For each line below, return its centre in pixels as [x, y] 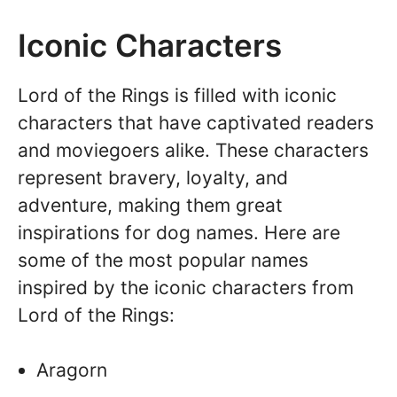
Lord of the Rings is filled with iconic [177, 95]
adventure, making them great [150, 205]
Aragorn [72, 370]
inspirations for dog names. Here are [179, 232]
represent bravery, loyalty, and [153, 177]
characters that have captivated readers [196, 122]
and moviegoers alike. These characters [193, 150]
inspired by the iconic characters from [186, 287]
